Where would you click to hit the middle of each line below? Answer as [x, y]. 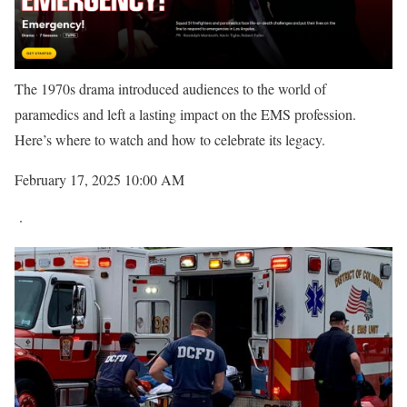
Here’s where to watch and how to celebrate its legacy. [170, 139]
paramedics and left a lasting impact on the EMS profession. [185, 114]
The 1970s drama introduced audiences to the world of [170, 88]
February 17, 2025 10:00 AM [99, 179]
